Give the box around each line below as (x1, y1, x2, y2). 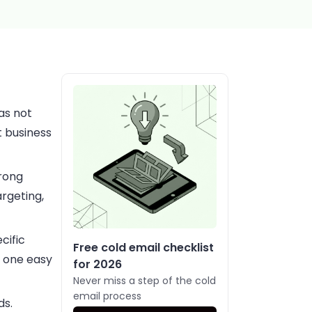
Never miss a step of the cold (73, 274, 216, 288)
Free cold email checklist (73, 240, 214, 256)
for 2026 (73, 256, 122, 272)
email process (73, 289, 141, 303)
